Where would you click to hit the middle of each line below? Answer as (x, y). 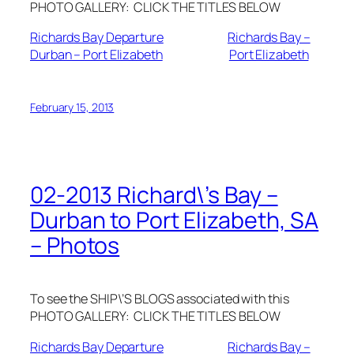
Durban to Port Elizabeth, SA (175, 220)
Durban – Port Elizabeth (96, 54)
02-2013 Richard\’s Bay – (154, 195)
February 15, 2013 (72, 107)
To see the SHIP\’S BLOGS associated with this (160, 299)
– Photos (75, 246)
